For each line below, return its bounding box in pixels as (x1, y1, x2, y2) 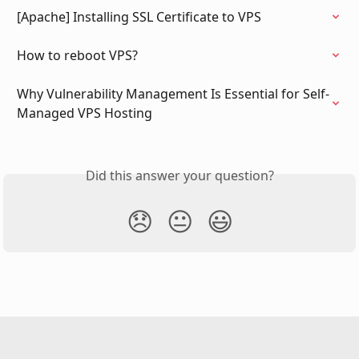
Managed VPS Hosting (17, 103, 152, 122)
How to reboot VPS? (17, 46, 138, 64)
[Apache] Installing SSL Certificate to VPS (17, 7, 261, 26)
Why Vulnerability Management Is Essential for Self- (17, 84, 329, 103)
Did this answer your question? (85, 166, 274, 184)
